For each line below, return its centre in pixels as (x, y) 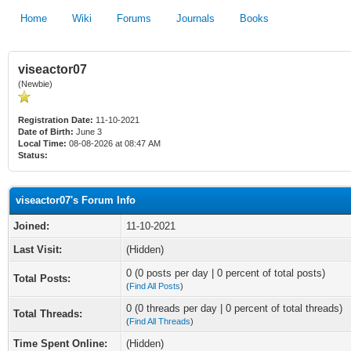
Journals (195, 18)
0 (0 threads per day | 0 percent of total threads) (234, 308)
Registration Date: (56, 120)
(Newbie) (35, 84)
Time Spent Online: (60, 344)
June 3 (89, 132)
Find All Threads (160, 321)
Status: (33, 155)
